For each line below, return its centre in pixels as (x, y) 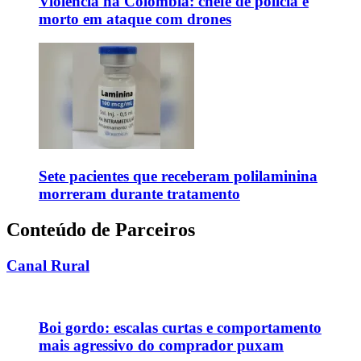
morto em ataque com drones (135, 19)
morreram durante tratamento (139, 193)
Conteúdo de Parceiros (101, 229)
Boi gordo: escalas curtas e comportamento (180, 328)
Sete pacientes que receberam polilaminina (178, 176)
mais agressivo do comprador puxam (161, 346)
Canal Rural (48, 265)
